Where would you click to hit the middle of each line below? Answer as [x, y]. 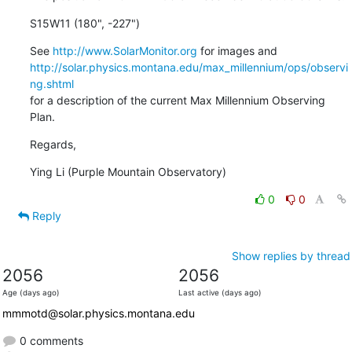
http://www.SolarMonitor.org [125, 50]
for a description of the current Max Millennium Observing [177, 100]
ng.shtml [51, 83]
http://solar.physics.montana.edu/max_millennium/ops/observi [189, 67]
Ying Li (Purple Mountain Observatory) [128, 171]
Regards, [53, 144]
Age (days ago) [31, 292]
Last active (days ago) [220, 292]
